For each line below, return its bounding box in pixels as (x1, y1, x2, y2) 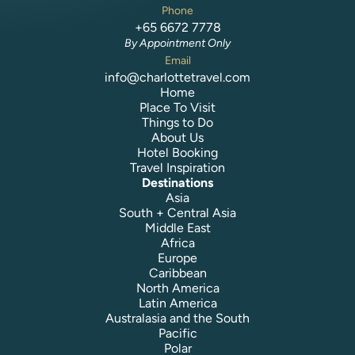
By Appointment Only (124, 36, 231, 51)
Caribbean (148, 265, 207, 281)
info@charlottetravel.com (105, 70, 250, 86)
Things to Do (142, 115, 213, 131)
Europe (158, 250, 197, 266)
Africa (160, 235, 195, 251)
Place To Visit (139, 100, 216, 116)
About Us (151, 130, 204, 146)
